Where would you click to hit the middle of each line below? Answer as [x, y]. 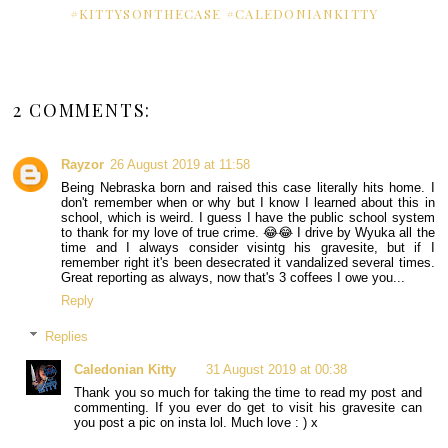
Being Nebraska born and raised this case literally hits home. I [248, 187]
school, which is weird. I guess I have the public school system [248, 217]
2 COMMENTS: [82, 109]
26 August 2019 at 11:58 [180, 164]
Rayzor [83, 164]
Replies [67, 336]
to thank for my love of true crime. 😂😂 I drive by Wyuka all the [248, 232]
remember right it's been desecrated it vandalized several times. [248, 262]
